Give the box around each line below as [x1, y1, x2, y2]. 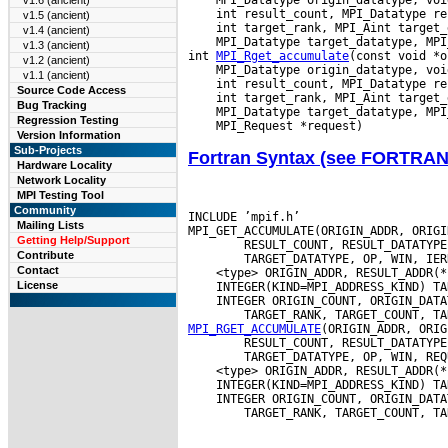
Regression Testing [17, 114, 119, 126]
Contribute [17, 249, 74, 261]
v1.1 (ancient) [23, 69, 90, 81]
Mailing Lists [17, 219, 84, 231]
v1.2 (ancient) [23, 54, 90, 66]
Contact [17, 264, 59, 276]
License [17, 279, 58, 291]
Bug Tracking [17, 99, 87, 111]
